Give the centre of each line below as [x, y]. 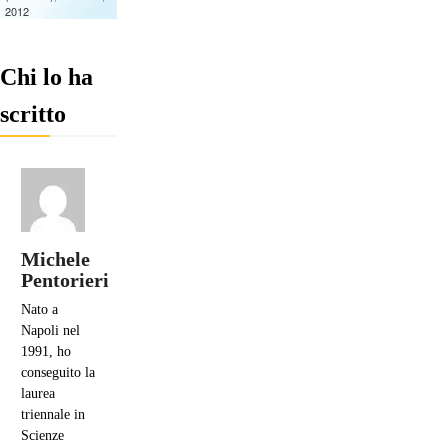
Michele [55, 259]
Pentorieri [65, 280]
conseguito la [58, 373]
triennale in [53, 415]
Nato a [39, 310]
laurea [38, 394]
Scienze [42, 436]
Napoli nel [50, 331]
